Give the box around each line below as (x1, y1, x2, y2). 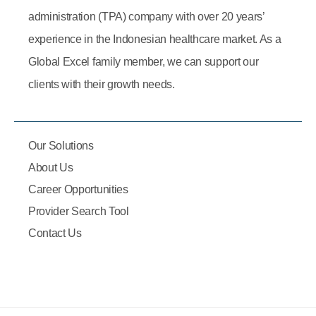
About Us (28, 161, 73, 174)
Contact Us (28, 226, 82, 239)
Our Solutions (28, 139, 94, 152)
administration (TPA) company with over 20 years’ (28, 10, 265, 23)
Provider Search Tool (28, 205, 129, 217)
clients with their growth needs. (28, 78, 175, 90)
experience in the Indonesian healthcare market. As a (28, 32, 281, 45)
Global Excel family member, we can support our (28, 55, 259, 68)
